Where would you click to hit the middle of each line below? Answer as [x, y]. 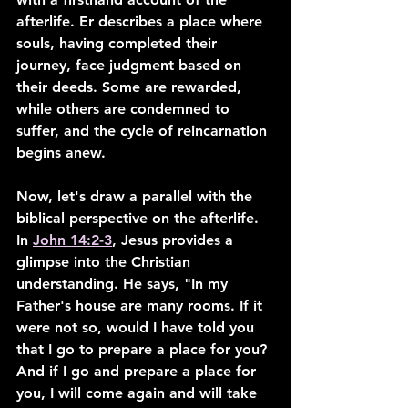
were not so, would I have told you [138, 327]
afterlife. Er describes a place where [142, 21]
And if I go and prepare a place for [138, 371]
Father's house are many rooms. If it [142, 306]
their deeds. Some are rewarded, [131, 87]
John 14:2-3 [72, 240]
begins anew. [61, 153]
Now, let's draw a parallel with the [137, 196]
